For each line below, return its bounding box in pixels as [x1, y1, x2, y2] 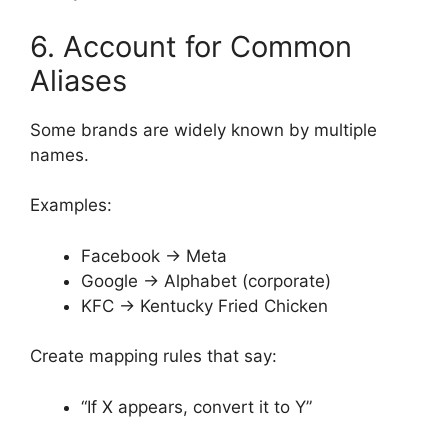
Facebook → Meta [81, 245, 227, 266]
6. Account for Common [30, 28, 352, 64]
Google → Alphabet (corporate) [81, 270, 331, 291]
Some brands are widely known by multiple [30, 119, 377, 140]
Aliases [30, 62, 127, 98]
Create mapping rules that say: [30, 346, 277, 367]
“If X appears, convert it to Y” [81, 396, 312, 417]
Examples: [30, 195, 112, 216]
